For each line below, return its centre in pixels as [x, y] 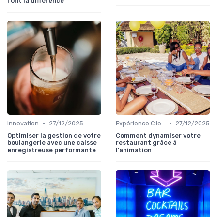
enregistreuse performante [52, 150]
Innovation [23, 124]
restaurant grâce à [146, 143]
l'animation [134, 150]
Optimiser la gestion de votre [54, 136]
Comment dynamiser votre [158, 136]
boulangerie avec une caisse [52, 143]
